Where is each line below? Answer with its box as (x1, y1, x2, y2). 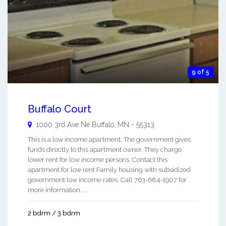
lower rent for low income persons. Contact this (28, 156, 167, 164)
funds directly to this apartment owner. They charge (28, 146, 182, 154)
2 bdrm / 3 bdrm (28, 209, 80, 217)
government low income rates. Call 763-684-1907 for (28, 176, 187, 184)
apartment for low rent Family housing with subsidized (28, 166, 191, 174)
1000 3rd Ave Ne (36, 121, 90, 129)
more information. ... (28, 186, 88, 194)
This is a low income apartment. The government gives (28, 136, 191, 144)
